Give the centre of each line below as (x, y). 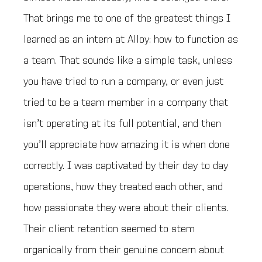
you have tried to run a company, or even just (123, 82)
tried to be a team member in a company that (126, 103)
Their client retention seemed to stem (109, 229)
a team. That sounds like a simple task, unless (128, 61)
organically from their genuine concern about (124, 250)
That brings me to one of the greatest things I (127, 18)
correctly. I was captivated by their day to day (126, 166)
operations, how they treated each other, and (123, 187)
